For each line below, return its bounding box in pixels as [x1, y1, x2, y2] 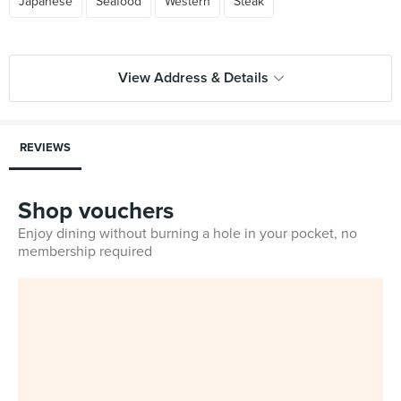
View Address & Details [117, 69, 269, 87]
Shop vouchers [18, 197, 174, 225]
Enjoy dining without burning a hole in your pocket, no [18, 225, 357, 243]
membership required [18, 243, 152, 260]
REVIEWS [20, 141, 71, 155]
